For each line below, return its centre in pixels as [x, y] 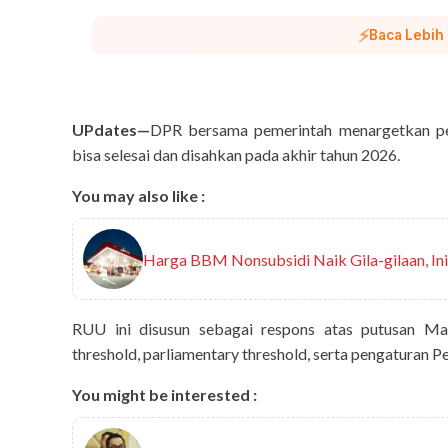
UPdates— [111, 130]
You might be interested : [164, 395]
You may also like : [138, 196]
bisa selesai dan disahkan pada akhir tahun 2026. [236, 155]
